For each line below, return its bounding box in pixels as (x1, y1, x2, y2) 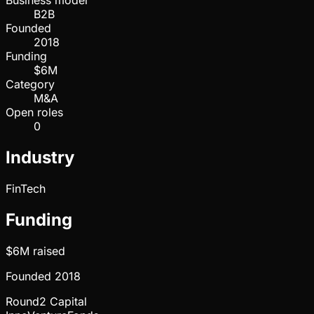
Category (6, 77, 55, 92)
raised (29, 243, 65, 258)
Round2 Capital (6, 294, 87, 308)
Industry (6, 147, 74, 168)
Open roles (6, 105, 63, 120)
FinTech (6, 182, 46, 196)
